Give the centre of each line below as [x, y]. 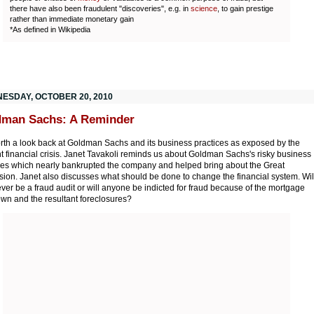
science [204, 8]
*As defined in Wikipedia [50, 29]
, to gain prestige [245, 8]
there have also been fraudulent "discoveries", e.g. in [100, 8]
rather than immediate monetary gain [72, 19]
